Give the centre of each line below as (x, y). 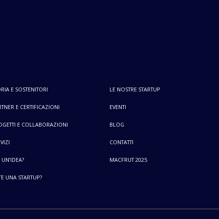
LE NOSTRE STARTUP (135, 89)
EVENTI (118, 107)
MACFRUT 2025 (128, 160)
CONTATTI (121, 142)
